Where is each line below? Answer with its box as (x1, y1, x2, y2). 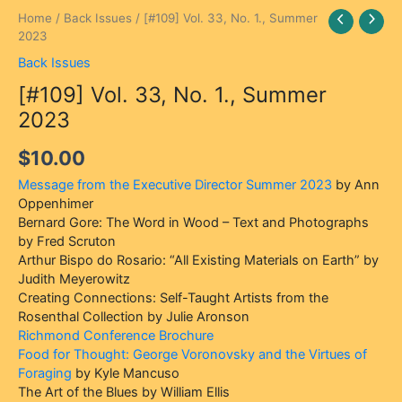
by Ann (332, 176, 380, 193)
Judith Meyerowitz (18, 270, 130, 287)
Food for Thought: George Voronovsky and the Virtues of (18, 345, 367, 363)
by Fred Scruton (18, 232, 116, 249)
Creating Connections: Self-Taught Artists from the (18, 289, 328, 306)
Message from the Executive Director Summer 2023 (18, 176, 332, 193)
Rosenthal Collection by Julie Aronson (18, 308, 249, 325)
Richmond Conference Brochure (18, 327, 214, 344)
